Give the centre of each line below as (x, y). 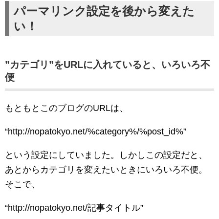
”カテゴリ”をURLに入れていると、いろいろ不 (108, 65)
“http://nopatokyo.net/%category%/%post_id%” (96, 132)
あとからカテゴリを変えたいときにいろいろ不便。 (106, 170)
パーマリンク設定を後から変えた (104, 11)
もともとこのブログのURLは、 (66, 108)
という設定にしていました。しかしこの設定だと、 (106, 155)
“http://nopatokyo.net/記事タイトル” (74, 208)
